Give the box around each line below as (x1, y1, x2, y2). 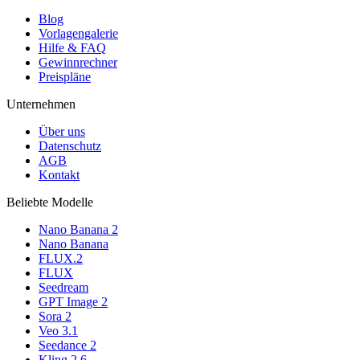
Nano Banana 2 (39, 223, 118, 237)
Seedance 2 (39, 338, 96, 353)
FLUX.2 (39, 252, 83, 266)
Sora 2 (39, 309, 72, 324)
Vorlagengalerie (39, 27, 118, 41)
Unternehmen (6, 97, 76, 112)
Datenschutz (39, 139, 101, 153)
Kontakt (39, 168, 80, 182)
